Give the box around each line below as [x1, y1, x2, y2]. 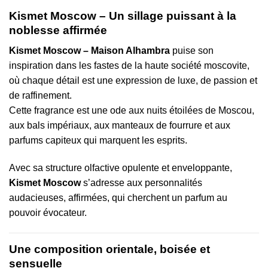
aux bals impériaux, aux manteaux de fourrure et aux [9, 120, 230, 131]
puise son [170, 45, 214, 56]
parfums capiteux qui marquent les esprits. [9, 135, 187, 146]
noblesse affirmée [9, 23, 107, 36]
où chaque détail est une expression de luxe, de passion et [9, 75, 257, 86]
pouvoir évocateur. [9, 207, 87, 218]
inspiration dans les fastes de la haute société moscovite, [9, 60, 249, 71]
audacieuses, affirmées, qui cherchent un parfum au [9, 192, 227, 203]
